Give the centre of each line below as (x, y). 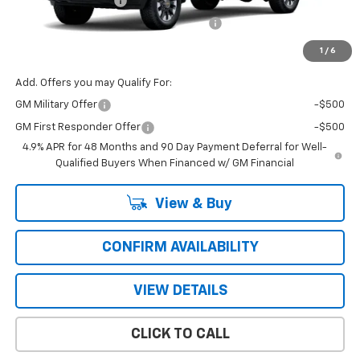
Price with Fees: (53, 46)
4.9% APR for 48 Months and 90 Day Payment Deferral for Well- (174, 148)
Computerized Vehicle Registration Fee (111, 23)
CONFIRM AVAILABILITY (180, 248)
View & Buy (192, 205)
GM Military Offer (56, 105)
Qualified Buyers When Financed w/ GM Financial (174, 164)
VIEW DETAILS (180, 291)
